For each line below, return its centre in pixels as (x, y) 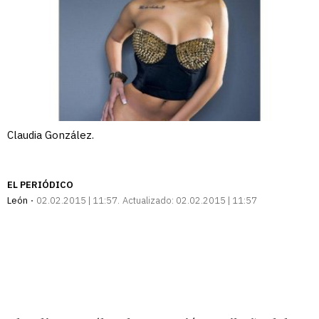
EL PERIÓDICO (40, 185)
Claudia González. (51, 135)
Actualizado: (148, 201)
